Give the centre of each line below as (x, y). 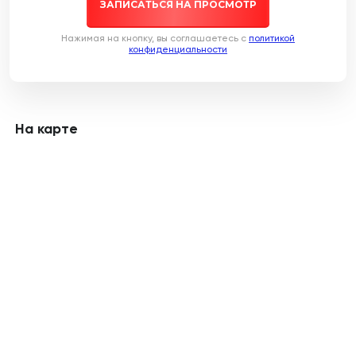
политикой (272, 38)
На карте (46, 129)
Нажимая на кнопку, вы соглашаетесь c (155, 38)
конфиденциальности (178, 49)
